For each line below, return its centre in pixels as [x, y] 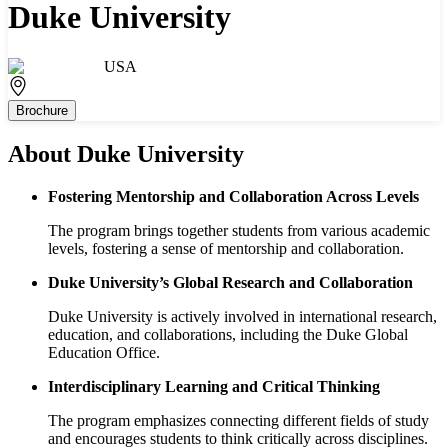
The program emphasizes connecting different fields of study [238, 420]
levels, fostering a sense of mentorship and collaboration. [226, 248]
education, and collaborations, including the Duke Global [228, 334]
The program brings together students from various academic [239, 230]
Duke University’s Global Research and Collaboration [230, 282]
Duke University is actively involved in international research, [242, 316]
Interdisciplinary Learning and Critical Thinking [214, 386]
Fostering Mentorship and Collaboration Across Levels [233, 196]
